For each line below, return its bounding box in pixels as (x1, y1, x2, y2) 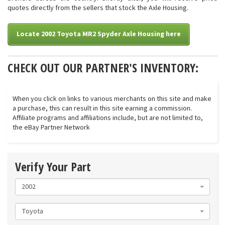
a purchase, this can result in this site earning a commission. (13, 103, 192, 114)
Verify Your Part (15, 158, 91, 175)
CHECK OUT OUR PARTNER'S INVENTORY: (8, 59, 198, 76)
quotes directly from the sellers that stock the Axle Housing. (8, 3, 188, 13)
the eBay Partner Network (13, 123, 90, 133)
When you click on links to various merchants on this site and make (13, 94, 211, 104)
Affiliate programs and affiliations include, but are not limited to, (13, 113, 203, 123)
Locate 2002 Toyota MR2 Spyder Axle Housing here (17, 29, 181, 39)
